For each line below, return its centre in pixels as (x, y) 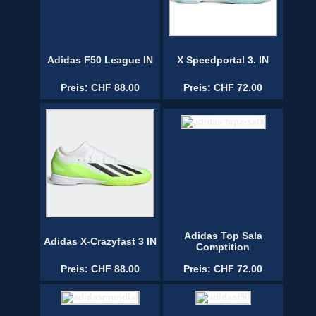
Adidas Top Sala (223, 236)
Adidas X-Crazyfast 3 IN (100, 242)
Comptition (223, 247)
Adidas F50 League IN (100, 60)
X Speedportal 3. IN (223, 60)
